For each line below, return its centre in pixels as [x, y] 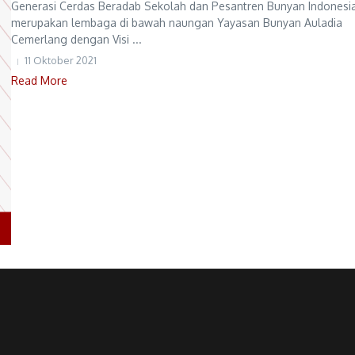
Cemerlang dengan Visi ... [76, 40]
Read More [39, 81]
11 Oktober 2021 [61, 61]
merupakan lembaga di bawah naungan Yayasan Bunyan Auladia [177, 23]
